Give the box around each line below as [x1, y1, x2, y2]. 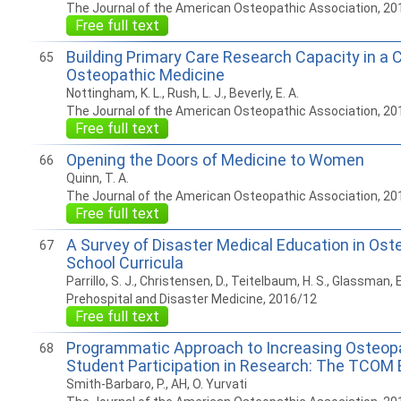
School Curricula [65, 253, 183, 272]
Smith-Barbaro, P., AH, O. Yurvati [65, 377, 247, 391]
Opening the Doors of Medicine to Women [65, 150, 364, 169]
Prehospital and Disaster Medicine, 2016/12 [65, 292, 317, 306]
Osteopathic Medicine [65, 65, 225, 84]
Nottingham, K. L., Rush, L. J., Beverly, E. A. [65, 86, 299, 100]
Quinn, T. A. [65, 171, 129, 185]
